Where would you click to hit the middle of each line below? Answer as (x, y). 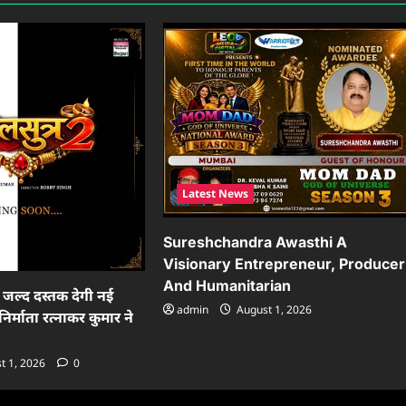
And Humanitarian (227, 286)
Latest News (216, 194)
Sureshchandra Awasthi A (256, 242)
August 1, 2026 (273, 310)
